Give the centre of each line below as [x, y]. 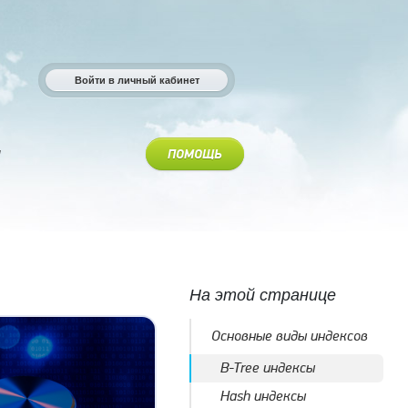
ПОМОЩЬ [195, 155]
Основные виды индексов [289, 336]
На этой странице [262, 295]
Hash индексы [263, 396]
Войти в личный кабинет [137, 80]
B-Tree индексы [267, 368]
